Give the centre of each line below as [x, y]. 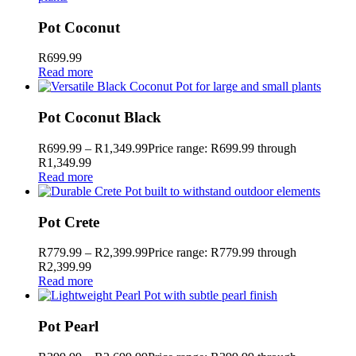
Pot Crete [69, 222]
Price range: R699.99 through [222, 148]
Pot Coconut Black [100, 118]
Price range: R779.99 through [222, 253]
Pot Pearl [68, 326]
